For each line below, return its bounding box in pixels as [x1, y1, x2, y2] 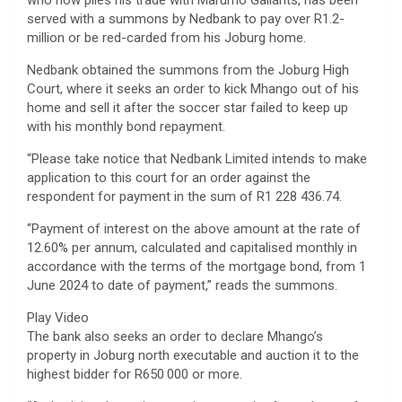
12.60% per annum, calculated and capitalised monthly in [27, 240, 357, 257]
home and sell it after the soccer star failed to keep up [27, 100, 348, 117]
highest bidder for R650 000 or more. [27, 366, 242, 383]
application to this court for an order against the [27, 170, 310, 187]
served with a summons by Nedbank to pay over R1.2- [27, 11, 345, 28]
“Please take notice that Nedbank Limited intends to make [27, 151, 367, 168]
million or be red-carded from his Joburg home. [27, 30, 306, 47]
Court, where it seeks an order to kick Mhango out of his [27, 81, 359, 98]
